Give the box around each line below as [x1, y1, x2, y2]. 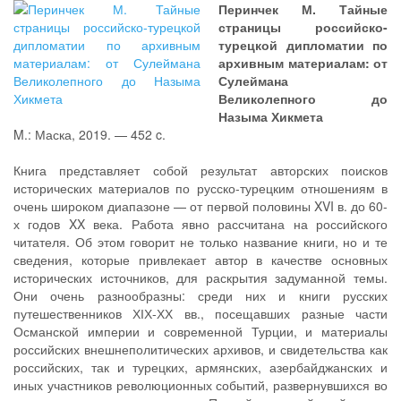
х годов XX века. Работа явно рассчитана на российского [13, 215, 388, 233]
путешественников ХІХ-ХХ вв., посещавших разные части [13, 304, 388, 322]
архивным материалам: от [218, 54, 388, 72]
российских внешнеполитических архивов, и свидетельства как [13, 340, 388, 358]
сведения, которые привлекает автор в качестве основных [13, 251, 388, 269]
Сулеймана [218, 72, 288, 90]
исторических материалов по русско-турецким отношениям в [13, 179, 388, 197]
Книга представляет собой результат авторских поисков [13, 161, 388, 179]
